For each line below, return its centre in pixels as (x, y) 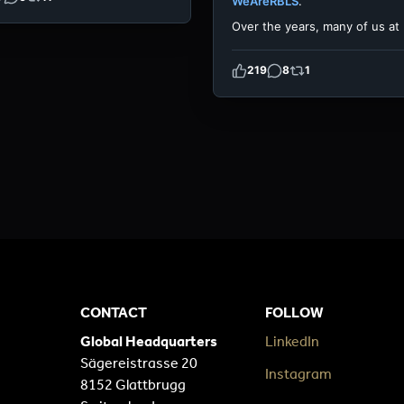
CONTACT (114, 312)
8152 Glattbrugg (133, 384)
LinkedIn (293, 341)
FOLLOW (295, 312)
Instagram (299, 373)
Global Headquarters (149, 341)
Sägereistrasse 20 (139, 363)
